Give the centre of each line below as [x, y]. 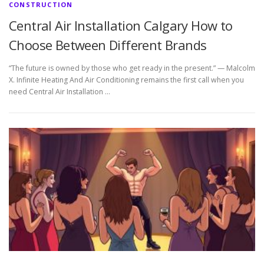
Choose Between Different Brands [108, 45]
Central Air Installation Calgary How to [121, 25]
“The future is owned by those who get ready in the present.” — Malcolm [132, 68]
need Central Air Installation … [60, 92]
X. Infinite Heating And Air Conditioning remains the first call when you [126, 80]
